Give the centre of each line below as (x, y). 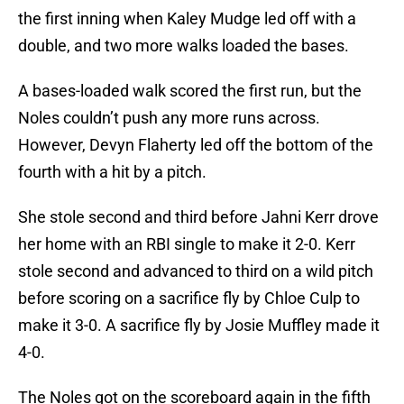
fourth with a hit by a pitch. (112, 172)
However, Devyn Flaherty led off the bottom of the (196, 145)
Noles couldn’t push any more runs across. (169, 118)
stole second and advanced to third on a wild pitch (196, 271)
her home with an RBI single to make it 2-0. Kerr (187, 244)
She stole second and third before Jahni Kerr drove (198, 217)
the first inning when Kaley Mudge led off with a (187, 19)
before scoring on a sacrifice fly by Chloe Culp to (189, 298)
